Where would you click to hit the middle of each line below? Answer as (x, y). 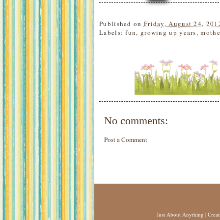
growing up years (168, 32)
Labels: (112, 32)
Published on (122, 23)
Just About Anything (180, 215)
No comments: (136, 121)
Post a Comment (126, 140)
